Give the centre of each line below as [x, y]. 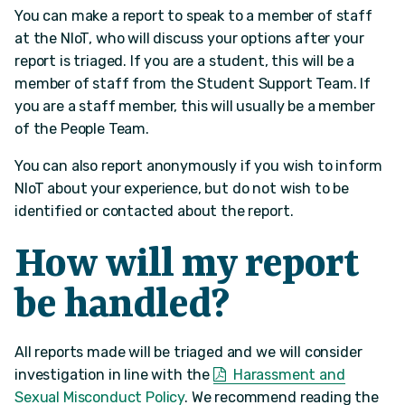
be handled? [122, 306]
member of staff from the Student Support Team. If [193, 84]
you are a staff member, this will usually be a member [195, 107]
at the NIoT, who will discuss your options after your [189, 39]
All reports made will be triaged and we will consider [188, 352]
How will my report [186, 265]
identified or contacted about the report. [154, 212]
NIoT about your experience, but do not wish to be [182, 189]
